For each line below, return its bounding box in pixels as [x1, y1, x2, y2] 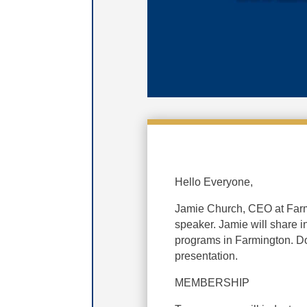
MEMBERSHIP [175, 276, 250, 288]
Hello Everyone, [175, 175, 254, 188]
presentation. [175, 249, 238, 262]
